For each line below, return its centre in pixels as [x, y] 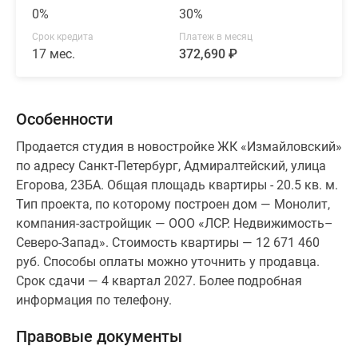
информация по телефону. [94, 300]
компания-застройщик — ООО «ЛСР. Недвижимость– [175, 224]
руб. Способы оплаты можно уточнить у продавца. [168, 262]
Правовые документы [99, 337]
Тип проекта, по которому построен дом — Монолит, [173, 205]
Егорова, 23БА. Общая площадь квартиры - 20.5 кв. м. [177, 185]
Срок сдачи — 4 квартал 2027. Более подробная [159, 281]
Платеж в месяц [216, 37]
